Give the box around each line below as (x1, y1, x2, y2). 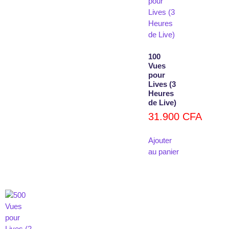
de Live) (148, 98, 176, 107)
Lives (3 (148, 79, 176, 88)
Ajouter (148, 135, 172, 145)
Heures (148, 88, 174, 98)
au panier (148, 147, 179, 156)
